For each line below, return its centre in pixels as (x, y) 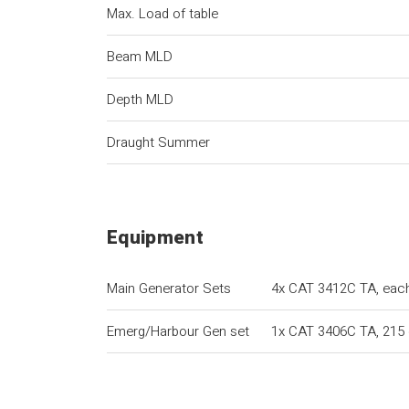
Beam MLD (140, 57)
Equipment (155, 238)
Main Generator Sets (169, 288)
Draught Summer (159, 142)
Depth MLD (141, 100)
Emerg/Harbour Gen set (178, 331)
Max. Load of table (163, 14)
